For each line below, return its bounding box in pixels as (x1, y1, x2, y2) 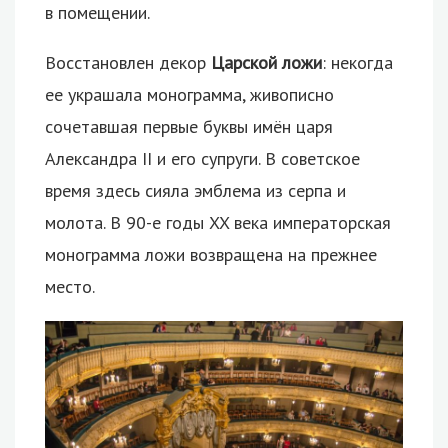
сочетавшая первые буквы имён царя (45, 114, 333, 138)
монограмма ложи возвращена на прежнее (45, 242, 377, 266)
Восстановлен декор (45, 50, 211, 74)
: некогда (322, 50, 393, 74)
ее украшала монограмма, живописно (45, 82, 334, 106)
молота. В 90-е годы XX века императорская (45, 210, 391, 234)
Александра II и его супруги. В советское (45, 146, 360, 170)
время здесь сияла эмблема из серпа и (45, 178, 346, 202)
